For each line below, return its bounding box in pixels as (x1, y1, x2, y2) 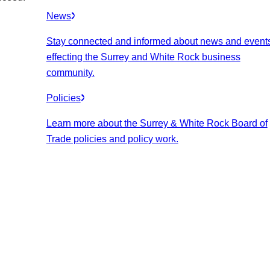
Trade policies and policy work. (46, 133, 178, 144)
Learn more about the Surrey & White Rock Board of (46, 118, 268, 128)
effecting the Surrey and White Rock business (46, 51, 240, 62)
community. (46, 67, 95, 78)
